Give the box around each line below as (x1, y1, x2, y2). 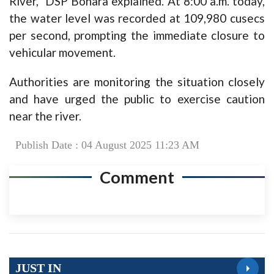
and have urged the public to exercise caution (9, 91, 265, 106)
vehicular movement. (9, 45, 116, 59)
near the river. (9, 108, 81, 123)
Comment (100, 166, 174, 187)
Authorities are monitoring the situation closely (9, 74, 265, 89)
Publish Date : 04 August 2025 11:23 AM (15, 138, 199, 151)
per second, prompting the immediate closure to (9, 28, 265, 42)
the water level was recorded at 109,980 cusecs (9, 10, 265, 25)
